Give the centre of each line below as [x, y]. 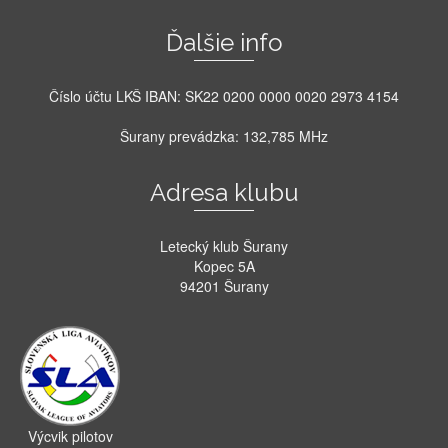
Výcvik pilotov [70, 435]
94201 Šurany [224, 285]
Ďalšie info [224, 42]
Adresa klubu [224, 192]
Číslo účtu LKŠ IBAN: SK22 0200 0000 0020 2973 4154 [224, 95]
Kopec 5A [224, 265]
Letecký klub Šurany [224, 245]
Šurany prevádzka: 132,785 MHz [224, 135]
